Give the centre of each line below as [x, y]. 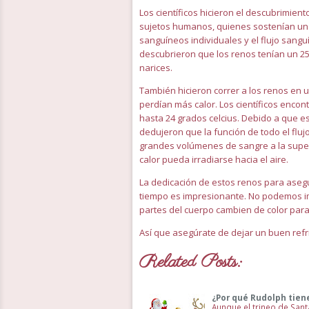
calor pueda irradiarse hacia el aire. [214, 159]
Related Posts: [190, 262]
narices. [156, 68]
